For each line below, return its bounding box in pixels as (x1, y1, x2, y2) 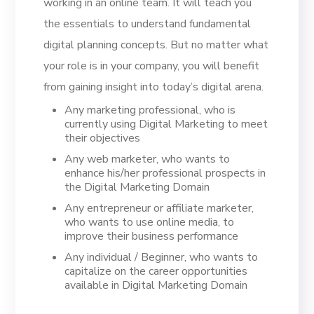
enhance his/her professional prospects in (64, 165, 266, 181)
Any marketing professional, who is (64, 102, 236, 118)
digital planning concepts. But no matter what (43, 37, 269, 53)
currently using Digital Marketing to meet (64, 116, 268, 132)
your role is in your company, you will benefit (43, 58, 260, 74)
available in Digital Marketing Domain (64, 278, 248, 293)
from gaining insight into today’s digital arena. (43, 79, 264, 95)
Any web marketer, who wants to (64, 151, 231, 167)
